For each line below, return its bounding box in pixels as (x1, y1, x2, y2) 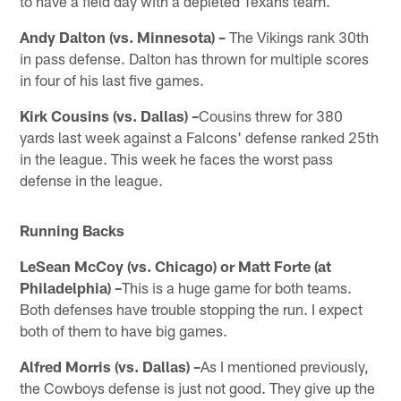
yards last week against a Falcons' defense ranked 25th (20, 127, 380, 146)
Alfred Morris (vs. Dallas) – (20, 356, 201, 375)
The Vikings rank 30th (226, 27, 370, 46)
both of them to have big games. (20, 320, 228, 339)
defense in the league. (20, 170, 164, 189)
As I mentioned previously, (200, 356, 370, 375)
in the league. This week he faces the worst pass (20, 149, 334, 167)
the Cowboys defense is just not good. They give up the (20, 378, 376, 397)
